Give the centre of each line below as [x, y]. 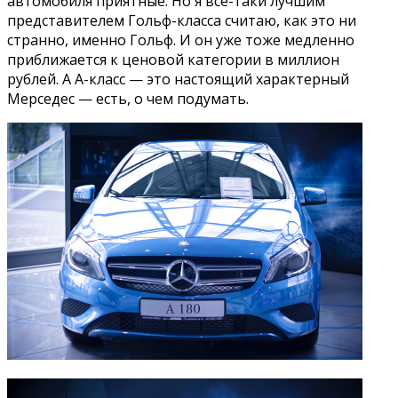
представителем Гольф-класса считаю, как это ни [182, 20]
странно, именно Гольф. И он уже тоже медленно [181, 40]
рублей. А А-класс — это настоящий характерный [178, 79]
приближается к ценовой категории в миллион [173, 59]
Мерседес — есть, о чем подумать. [128, 98]
